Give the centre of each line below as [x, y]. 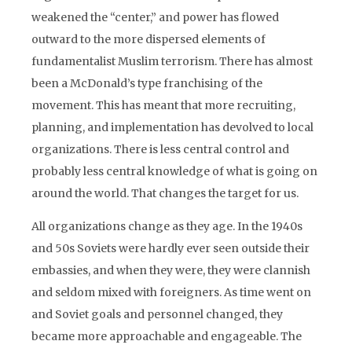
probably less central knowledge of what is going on [174, 171]
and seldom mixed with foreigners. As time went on [171, 292]
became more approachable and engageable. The [167, 336]
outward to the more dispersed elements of [148, 39]
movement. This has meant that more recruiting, [163, 105]
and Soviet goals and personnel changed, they [157, 314]
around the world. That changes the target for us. [165, 193]
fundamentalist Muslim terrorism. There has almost [172, 61]
